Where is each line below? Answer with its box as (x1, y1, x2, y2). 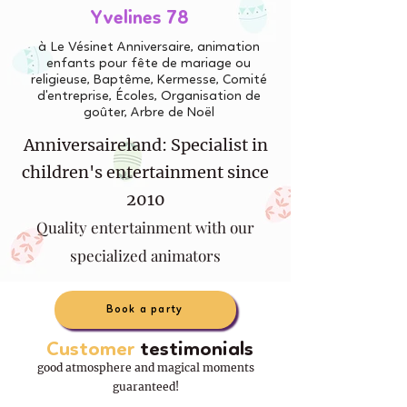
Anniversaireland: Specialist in (23, 134, 268, 156)
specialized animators (70, 245, 221, 266)
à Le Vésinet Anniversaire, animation (37, 41, 260, 55)
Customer (46, 340, 135, 361)
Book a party (105, 304, 184, 316)
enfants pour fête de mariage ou (46, 57, 251, 72)
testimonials (135, 340, 253, 361)
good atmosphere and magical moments (36, 361, 254, 375)
